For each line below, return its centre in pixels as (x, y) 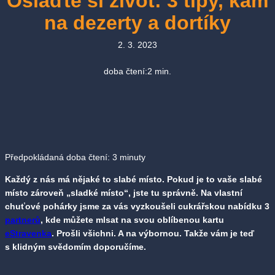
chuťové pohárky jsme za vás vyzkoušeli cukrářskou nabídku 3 (137, 207)
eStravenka (28, 234)
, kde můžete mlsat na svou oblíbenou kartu (132, 220)
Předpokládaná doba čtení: (59, 157)
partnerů (23, 220)
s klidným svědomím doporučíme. (76, 247)
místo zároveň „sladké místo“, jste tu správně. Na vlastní (124, 193)
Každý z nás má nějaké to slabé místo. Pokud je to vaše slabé (134, 180)
